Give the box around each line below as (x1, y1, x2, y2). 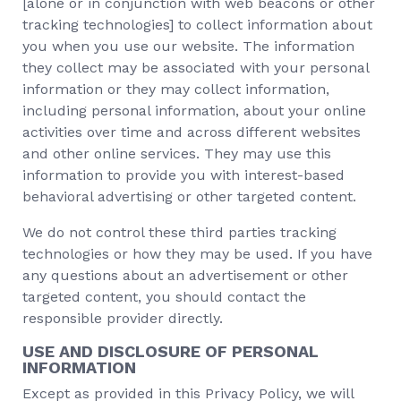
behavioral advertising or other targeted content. (22, 188, 356, 205)
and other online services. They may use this (22, 145, 331, 162)
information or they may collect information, (22, 81, 329, 98)
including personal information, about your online (22, 102, 366, 119)
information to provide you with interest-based (22, 166, 345, 183)
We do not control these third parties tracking (22, 224, 337, 241)
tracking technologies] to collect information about (22, 16, 372, 33)
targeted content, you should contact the (22, 288, 306, 305)
